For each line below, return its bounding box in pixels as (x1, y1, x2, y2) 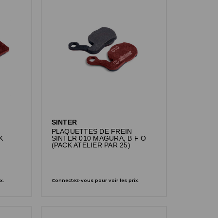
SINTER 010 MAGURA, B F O (51, 134, 146, 142)
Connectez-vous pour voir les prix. (51, 177, 140, 183)
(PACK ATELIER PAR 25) (51, 141, 130, 149)
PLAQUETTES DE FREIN (51, 127, 132, 135)
